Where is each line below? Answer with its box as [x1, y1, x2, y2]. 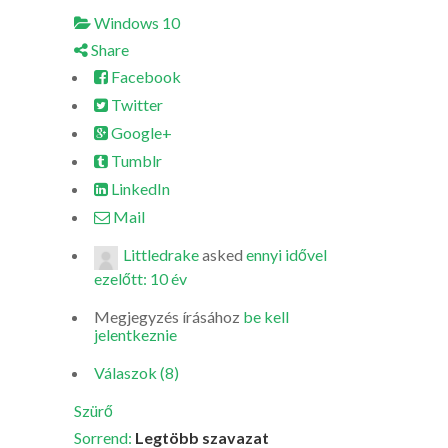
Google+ [108, 123, 172, 142]
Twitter [108, 95, 163, 114]
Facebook [108, 67, 181, 86]
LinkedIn [108, 179, 170, 198]
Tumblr [108, 151, 162, 170]
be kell [243, 307, 289, 326]
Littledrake [123, 245, 199, 264]
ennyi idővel [246, 245, 327, 264]
